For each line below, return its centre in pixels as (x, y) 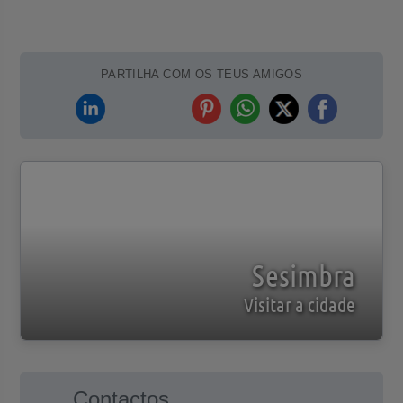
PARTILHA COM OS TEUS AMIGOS (201, 74)
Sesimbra (304, 275)
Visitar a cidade (300, 304)
